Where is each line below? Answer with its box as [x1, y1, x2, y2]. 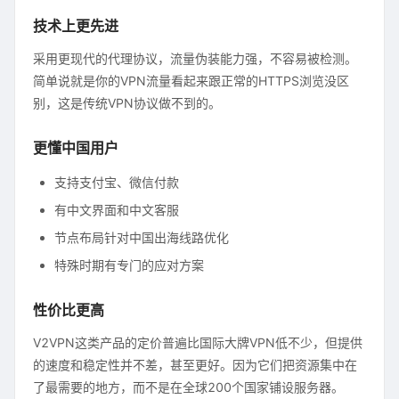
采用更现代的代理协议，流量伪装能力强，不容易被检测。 [33, 51, 357, 66]
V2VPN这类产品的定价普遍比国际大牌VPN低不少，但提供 [33, 335, 362, 350]
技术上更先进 [33, 17, 118, 35]
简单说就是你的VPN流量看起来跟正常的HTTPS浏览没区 [33, 73, 349, 88]
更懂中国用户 [33, 139, 118, 157]
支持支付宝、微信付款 [54, 175, 179, 190]
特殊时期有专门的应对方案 [54, 257, 204, 273]
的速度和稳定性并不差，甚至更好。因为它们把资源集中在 [33, 357, 357, 372]
